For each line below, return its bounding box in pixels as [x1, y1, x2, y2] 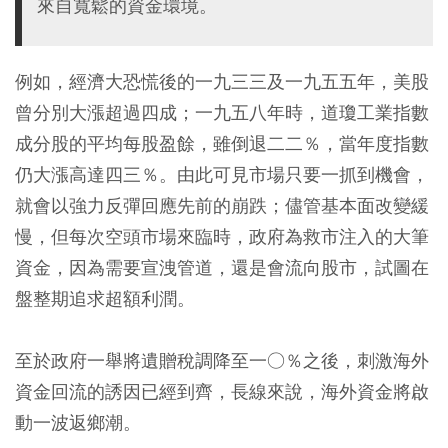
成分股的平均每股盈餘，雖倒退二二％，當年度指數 [15, 132, 429, 155]
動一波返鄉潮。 [15, 411, 141, 434]
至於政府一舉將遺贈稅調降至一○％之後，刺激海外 [15, 349, 429, 372]
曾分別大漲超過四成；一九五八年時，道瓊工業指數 [15, 101, 429, 124]
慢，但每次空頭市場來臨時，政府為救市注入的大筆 [15, 225, 429, 248]
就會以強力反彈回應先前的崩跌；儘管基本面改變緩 [15, 194, 429, 217]
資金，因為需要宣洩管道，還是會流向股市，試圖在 [15, 256, 429, 279]
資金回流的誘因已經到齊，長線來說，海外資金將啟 [15, 380, 429, 403]
